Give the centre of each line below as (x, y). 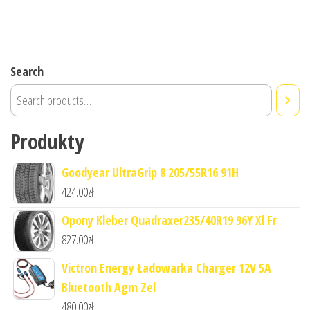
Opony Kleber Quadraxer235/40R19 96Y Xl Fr (169, 220)
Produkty (47, 142)
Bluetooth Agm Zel (109, 288)
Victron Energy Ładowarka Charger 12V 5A (166, 268)
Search (27, 72)
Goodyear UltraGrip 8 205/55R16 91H (150, 173)
